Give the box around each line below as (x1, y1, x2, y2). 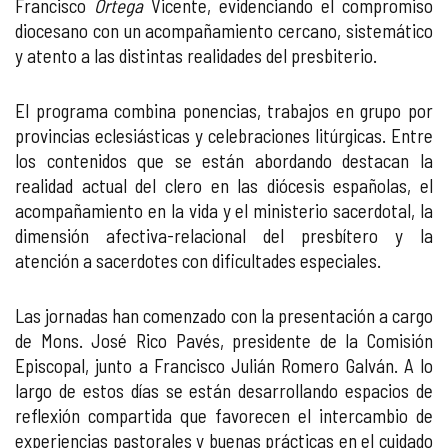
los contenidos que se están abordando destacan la (15, 149, 433, 172)
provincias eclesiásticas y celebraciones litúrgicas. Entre (15, 124, 433, 147)
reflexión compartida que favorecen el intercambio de (15, 404, 433, 427)
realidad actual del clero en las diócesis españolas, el (15, 174, 433, 197)
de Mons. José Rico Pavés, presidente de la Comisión (15, 329, 433, 352)
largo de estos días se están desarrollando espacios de (15, 379, 433, 402)
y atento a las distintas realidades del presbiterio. (15, 44, 377, 67)
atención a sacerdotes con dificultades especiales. (15, 249, 381, 272)
